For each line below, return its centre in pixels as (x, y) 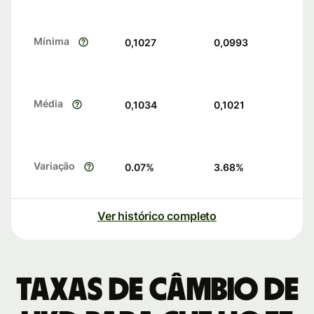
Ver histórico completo (157, 216)
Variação (55, 166)
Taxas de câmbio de (157, 291)
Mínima (52, 41)
